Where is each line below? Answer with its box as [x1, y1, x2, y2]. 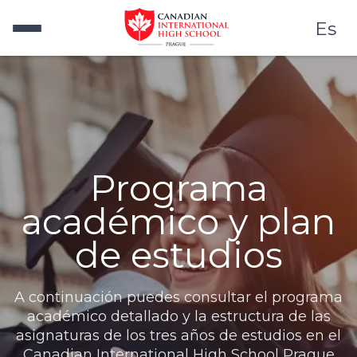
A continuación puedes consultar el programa [14, 288, 343, 306]
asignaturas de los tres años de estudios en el [16, 327, 341, 344]
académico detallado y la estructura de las [26, 308, 331, 325]
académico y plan [22, 199, 335, 243]
